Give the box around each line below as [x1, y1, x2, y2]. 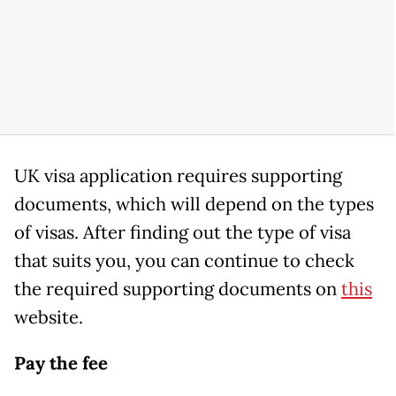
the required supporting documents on [14, 278, 341, 301]
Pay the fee [14, 352, 108, 376]
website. [14, 306, 83, 330]
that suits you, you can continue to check [14, 249, 354, 273]
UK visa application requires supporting [14, 164, 342, 188]
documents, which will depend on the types [14, 193, 374, 217]
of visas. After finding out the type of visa [14, 221, 351, 245]
